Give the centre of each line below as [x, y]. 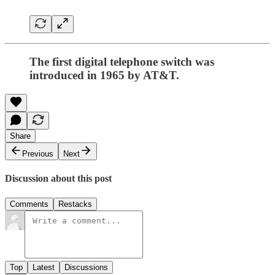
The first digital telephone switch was [122, 62]
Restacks [75, 204]
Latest [44, 267]
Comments [29, 204]
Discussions [86, 267]
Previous [38, 153]
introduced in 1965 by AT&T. [104, 76]
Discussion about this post [58, 179]
